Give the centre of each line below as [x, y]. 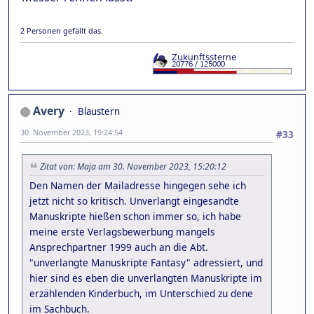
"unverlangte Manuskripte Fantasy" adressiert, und [146, 262]
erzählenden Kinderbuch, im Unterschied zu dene [141, 293]
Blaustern [99, 111]
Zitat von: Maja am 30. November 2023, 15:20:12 [133, 166]
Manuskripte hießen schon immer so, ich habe [135, 216]
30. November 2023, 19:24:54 [71, 132]
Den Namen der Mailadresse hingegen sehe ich [138, 185]
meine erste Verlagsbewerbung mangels [122, 231]
